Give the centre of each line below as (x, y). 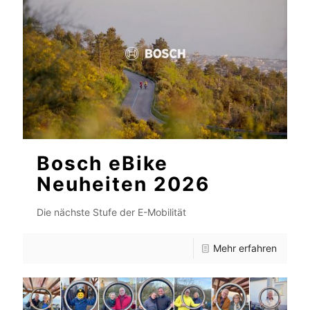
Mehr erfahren (245, 248)
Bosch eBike (102, 164)
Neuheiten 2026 (123, 184)
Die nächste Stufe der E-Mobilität (111, 212)
